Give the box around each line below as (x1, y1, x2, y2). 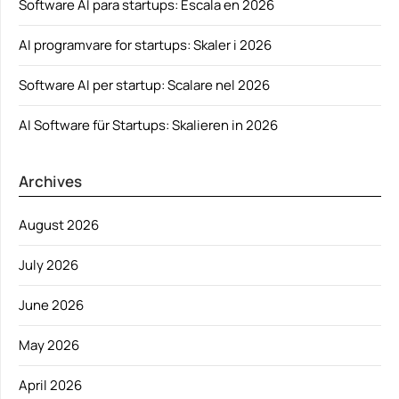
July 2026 (19, 256, 78, 274)
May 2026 (19, 336, 79, 354)
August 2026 (19, 216, 99, 234)
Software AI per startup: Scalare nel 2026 (19, 76, 270, 94)
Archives (19, 171, 82, 191)
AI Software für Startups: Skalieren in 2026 (19, 116, 278, 134)
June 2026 (19, 296, 84, 314)
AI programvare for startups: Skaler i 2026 (19, 36, 272, 54)
